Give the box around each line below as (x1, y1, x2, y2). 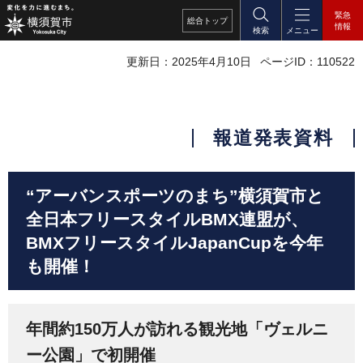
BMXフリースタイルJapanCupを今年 (26, 233, 323, 253)
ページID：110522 (260, 55, 355, 68)
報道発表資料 (212, 127, 334, 148)
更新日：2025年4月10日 (126, 55, 251, 68)
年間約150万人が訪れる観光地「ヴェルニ (26, 320, 328, 339)
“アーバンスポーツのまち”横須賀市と (26, 186, 324, 206)
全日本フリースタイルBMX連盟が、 (26, 210, 308, 229)
